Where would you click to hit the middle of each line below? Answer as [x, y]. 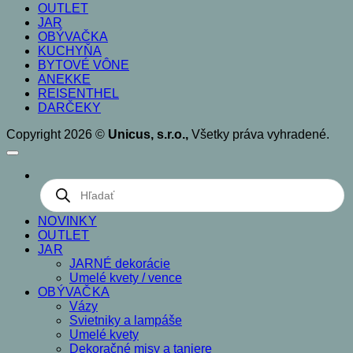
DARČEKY [69, 108]
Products [65, 185]
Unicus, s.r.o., [148, 135]
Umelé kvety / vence [126, 278]
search [59, 198]
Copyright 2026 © [57, 135]
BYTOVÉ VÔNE [84, 65]
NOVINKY [67, 221]
